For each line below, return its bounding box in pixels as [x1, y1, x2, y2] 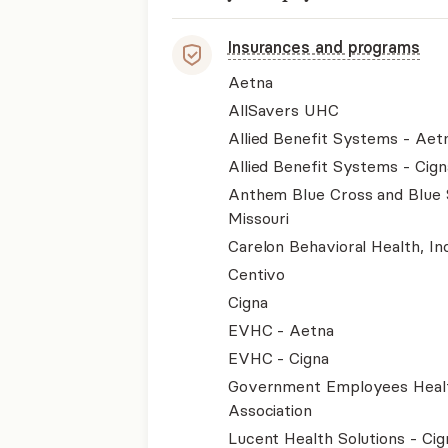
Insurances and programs [227, 37, 420, 57]
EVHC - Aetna [227, 320, 334, 340]
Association [227, 400, 312, 420]
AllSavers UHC [227, 100, 339, 120]
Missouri [227, 208, 290, 228]
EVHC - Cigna [227, 348, 329, 368]
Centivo [227, 264, 286, 284]
